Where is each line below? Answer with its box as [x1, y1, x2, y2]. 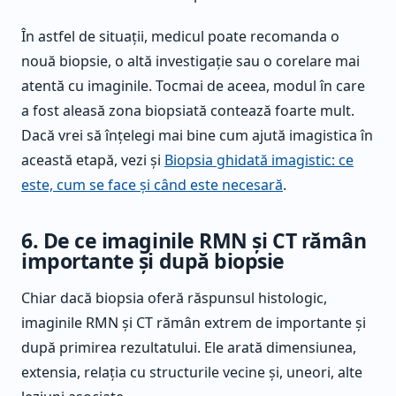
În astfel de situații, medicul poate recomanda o [21, 26, 339, 46]
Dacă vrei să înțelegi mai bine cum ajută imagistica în [21, 125, 373, 145]
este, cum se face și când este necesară [21, 174, 283, 194]
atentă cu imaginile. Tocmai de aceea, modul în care [21, 75, 365, 95]
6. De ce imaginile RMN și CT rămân [21, 226, 367, 255]
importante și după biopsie [21, 247, 286, 276]
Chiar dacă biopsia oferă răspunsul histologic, [21, 288, 327, 308]
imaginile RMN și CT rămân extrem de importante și [21, 313, 366, 333]
